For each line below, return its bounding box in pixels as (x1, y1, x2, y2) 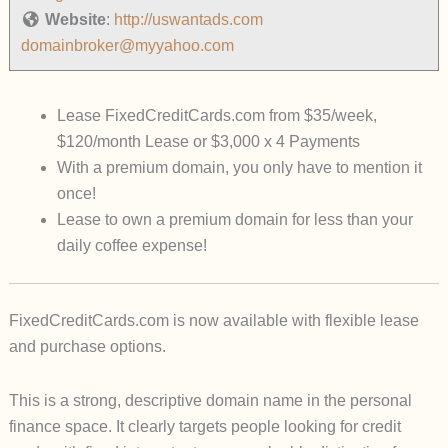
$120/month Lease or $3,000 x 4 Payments (56, 133, 360, 151)
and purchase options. (8, 338, 166, 356)
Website (44, 11, 106, 29)
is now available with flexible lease (168, 312, 419, 330)
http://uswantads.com (113, 11, 263, 29)
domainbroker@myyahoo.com (20, 37, 234, 55)
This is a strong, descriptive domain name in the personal (8, 392, 412, 410)
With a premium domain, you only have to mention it (56, 159, 422, 177)
